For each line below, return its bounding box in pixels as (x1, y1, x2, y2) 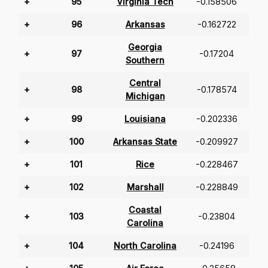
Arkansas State (113, 136, 177, 147)
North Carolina (114, 240, 176, 251)
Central (129, 78, 161, 89)
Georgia (128, 42, 162, 53)
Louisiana (124, 114, 166, 124)
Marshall (126, 182, 164, 193)
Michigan (125, 91, 165, 102)
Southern (126, 55, 165, 66)
